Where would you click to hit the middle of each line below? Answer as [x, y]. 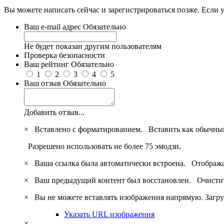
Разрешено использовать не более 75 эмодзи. [102, 146]
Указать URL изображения [109, 214]
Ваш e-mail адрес [53, 26]
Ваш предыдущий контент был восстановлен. [114, 180]
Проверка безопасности [64, 55]
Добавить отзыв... [54, 112]
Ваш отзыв [43, 83]
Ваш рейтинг [47, 64]
